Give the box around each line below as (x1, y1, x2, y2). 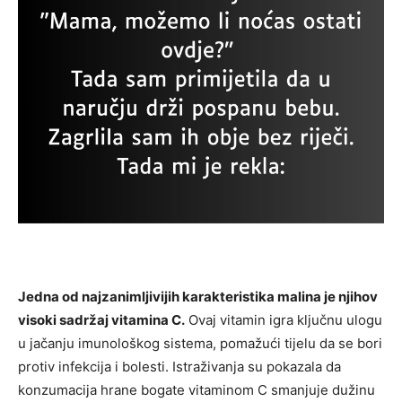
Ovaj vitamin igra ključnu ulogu (185, 311, 382, 329)
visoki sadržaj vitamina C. (18, 311, 185, 329)
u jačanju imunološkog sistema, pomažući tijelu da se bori (18, 335, 382, 353)
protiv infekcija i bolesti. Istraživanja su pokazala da (18, 358, 341, 376)
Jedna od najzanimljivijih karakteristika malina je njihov (18, 288, 378, 306)
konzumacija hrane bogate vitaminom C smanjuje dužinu (18, 381, 375, 399)
